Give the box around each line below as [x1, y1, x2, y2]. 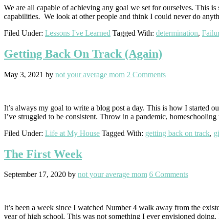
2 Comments [127, 70, 166, 79]
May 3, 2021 [4, 70, 44, 79]
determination [156, 28, 198, 37]
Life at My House [45, 129, 100, 137]
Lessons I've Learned [45, 28, 110, 37]
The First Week [4, 147, 82, 160]
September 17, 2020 [4, 170, 66, 179]
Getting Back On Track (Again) [4, 47, 162, 60]
